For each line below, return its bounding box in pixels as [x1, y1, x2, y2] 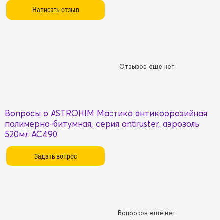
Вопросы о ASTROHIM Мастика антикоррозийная [5, 108, 207, 118]
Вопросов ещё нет [118, 209, 176, 217]
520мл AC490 [5, 129, 57, 139]
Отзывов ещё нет [119, 62, 175, 70]
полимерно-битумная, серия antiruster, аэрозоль [5, 118, 199, 129]
